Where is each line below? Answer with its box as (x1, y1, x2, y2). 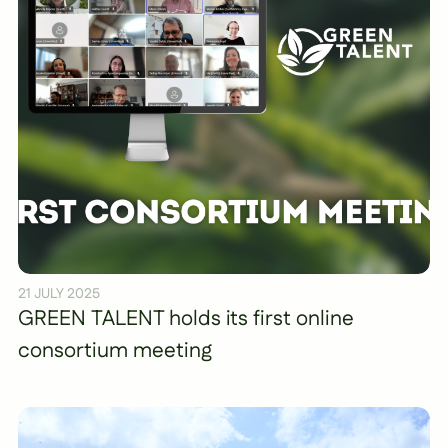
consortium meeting (18, 335, 212, 366)
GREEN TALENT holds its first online (18, 303, 354, 334)
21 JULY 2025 (18, 283, 100, 304)
